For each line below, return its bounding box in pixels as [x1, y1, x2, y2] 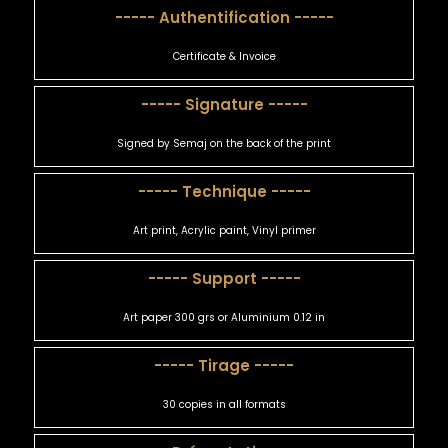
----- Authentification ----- [114, 7, 334, 29]
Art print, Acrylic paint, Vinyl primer [132, 223, 316, 239]
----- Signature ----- [140, 94, 308, 116]
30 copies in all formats [162, 397, 286, 413]
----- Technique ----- [137, 181, 311, 203]
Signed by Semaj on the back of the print [117, 136, 331, 152]
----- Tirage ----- [154, 355, 294, 377]
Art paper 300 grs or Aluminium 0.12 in [123, 310, 325, 326]
